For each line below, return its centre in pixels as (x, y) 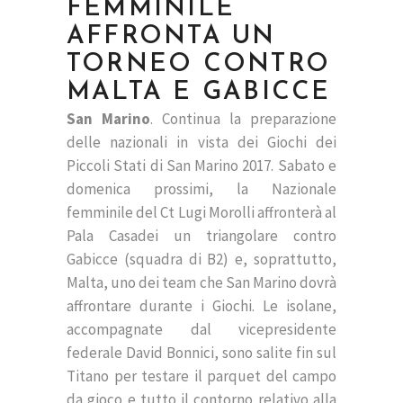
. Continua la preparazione (243, 118)
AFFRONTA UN (171, 36)
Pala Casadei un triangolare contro (201, 235)
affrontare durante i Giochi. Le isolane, (201, 305)
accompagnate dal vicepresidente (201, 329)
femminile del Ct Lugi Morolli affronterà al (201, 212)
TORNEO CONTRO (199, 64)
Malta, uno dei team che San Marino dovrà (201, 282)
